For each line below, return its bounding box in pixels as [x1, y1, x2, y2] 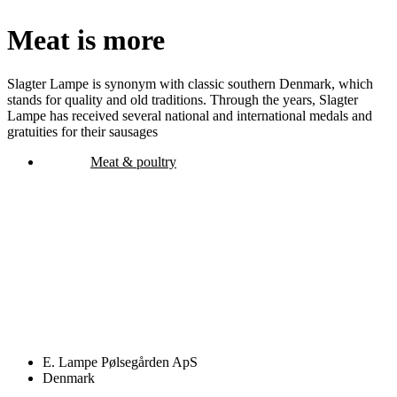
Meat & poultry [90, 153, 176, 169]
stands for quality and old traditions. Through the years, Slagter [7, 91, 358, 107]
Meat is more [7, 24, 165, 57]
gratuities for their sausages [7, 123, 158, 139]
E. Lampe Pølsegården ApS [43, 354, 198, 370]
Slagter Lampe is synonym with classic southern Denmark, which [7, 75, 373, 91]
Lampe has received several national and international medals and [7, 107, 372, 123]
